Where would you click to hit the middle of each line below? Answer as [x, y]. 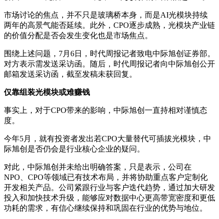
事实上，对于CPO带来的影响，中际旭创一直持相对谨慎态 [106, 110]
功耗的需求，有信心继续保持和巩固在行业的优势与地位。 [106, 208]
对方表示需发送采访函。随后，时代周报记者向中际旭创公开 [109, 64]
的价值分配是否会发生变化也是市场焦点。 [78, 35]
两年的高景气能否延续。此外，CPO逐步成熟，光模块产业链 [109, 25]
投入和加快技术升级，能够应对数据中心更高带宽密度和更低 [109, 197]
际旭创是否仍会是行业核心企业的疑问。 [74, 149]
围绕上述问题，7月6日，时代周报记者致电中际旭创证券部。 [109, 53]
